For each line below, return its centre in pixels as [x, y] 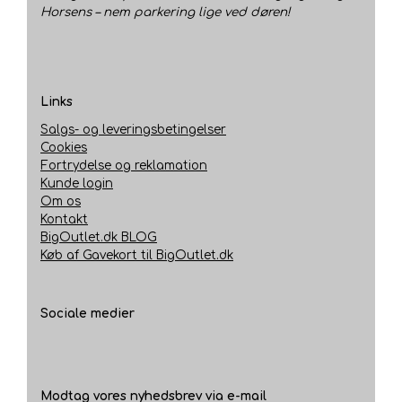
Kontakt [64, 220]
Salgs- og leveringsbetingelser [133, 130]
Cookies [64, 148]
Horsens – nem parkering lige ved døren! [166, 12]
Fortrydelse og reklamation [124, 166]
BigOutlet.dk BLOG [99, 238]
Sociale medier [87, 314]
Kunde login [77, 184]
